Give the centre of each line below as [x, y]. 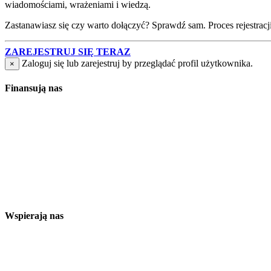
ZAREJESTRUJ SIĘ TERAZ [68, 52]
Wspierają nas [34, 215]
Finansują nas [34, 88]
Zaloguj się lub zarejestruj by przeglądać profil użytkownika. [137, 64]
